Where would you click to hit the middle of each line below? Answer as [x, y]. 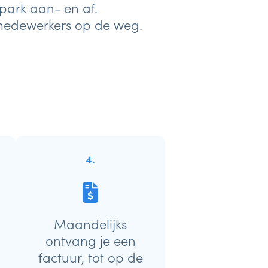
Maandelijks [90, 223]
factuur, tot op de [90, 257]
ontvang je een [90, 240]
